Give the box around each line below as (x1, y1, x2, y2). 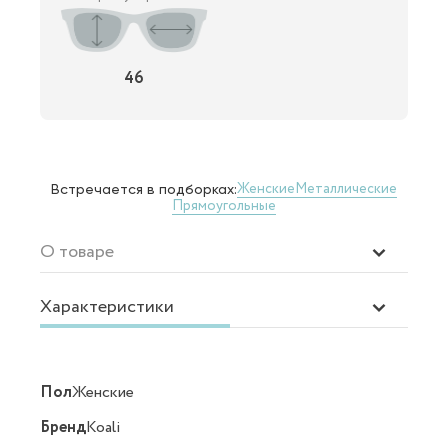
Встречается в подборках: (51, 180, 237, 197)
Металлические (295, 179, 397, 200)
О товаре (40, 238, 114, 265)
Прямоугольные (172, 195, 276, 216)
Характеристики (40, 293, 174, 320)
